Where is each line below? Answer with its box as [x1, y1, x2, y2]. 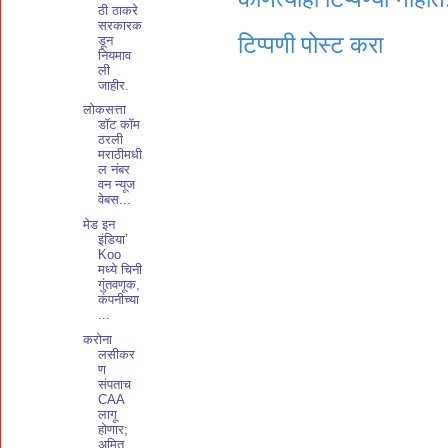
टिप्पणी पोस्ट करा [238, 32, 383, 59]
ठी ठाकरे [98, 2, 139, 18]
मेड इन [83, 217, 116, 232]
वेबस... [98, 192, 132, 208]
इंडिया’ [98, 232, 129, 247]
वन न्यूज [98, 177, 136, 193]
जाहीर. [98, 77, 130, 93]
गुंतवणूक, [98, 277, 141, 292]
